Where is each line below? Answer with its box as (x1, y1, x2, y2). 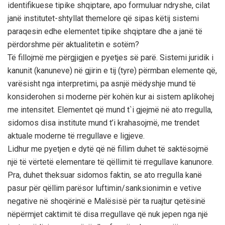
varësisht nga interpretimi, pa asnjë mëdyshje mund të (8, 78, 196, 88)
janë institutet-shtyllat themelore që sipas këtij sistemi (8, 13, 199, 23)
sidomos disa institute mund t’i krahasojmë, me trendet (8, 118, 199, 128)
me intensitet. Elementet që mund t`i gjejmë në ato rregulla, (8, 104, 212, 115)
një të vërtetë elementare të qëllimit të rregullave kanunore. (8, 157, 213, 167)
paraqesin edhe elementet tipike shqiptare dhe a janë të (8, 26, 202, 36)
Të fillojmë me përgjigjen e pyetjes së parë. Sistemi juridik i (8, 52, 213, 62)
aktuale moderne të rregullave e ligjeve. (8, 131, 145, 141)
